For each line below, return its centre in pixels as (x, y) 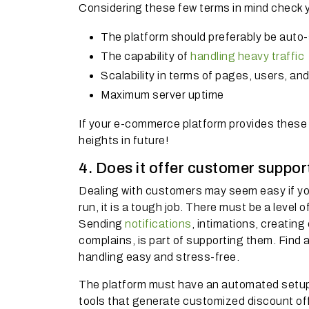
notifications (157, 224)
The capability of (146, 56)
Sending (101, 224)
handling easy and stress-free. (159, 257)
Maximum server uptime (162, 95)
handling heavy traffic (247, 56)
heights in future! (124, 140)
